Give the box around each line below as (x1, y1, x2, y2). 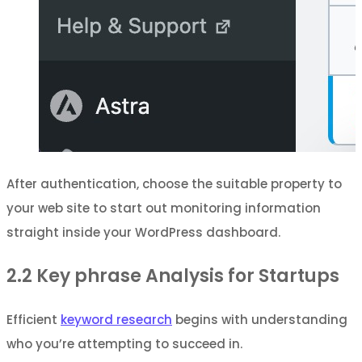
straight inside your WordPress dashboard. (6, 223, 280, 241)
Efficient (6, 310, 61, 328)
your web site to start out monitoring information (6, 199, 321, 217)
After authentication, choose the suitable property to (6, 175, 342, 192)
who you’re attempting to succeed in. (6, 335, 242, 352)
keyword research (61, 310, 172, 328)
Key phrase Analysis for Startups (32, 263, 339, 288)
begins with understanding (172, 310, 347, 328)
